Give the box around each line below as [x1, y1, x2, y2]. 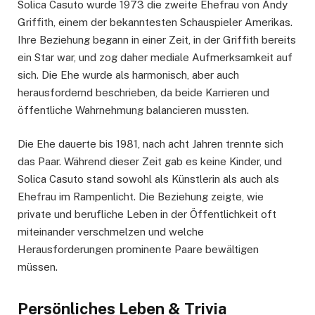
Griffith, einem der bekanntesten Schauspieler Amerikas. [18, 16, 292, 29]
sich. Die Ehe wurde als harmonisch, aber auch [18, 69, 239, 82]
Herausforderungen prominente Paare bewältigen [18, 243, 259, 256]
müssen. [18, 261, 58, 274]
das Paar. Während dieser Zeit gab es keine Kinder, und [18, 155, 282, 168]
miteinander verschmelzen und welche [18, 226, 204, 238]
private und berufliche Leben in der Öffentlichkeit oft [18, 208, 276, 221]
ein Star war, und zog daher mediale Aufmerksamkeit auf [18, 51, 292, 64]
